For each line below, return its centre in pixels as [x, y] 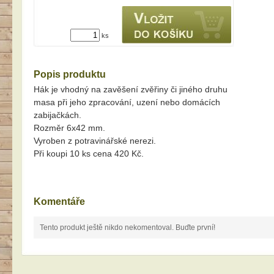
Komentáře [59, 202]
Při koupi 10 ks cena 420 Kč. [89, 154]
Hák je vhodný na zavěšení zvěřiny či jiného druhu [131, 89]
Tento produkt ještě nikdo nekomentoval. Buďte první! [128, 228]
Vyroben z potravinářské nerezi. [95, 141]
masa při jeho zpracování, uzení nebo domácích [127, 102]
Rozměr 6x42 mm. [69, 128]
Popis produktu [70, 74]
